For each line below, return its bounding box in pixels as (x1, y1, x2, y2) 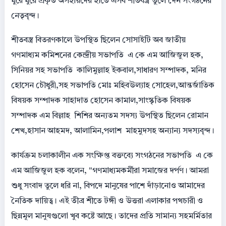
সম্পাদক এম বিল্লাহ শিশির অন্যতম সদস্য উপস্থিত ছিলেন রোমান (11, 112, 208, 121)
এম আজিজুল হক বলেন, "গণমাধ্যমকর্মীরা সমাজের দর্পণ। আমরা (11, 166, 209, 175)
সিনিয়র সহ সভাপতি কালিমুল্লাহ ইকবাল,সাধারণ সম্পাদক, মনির (11, 67, 206, 75)
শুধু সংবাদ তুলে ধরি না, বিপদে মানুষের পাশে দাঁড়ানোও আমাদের (11, 182, 205, 190)
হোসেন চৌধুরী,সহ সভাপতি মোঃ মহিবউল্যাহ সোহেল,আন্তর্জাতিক (11, 82, 214, 90)
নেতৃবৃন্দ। (11, 12, 39, 21)
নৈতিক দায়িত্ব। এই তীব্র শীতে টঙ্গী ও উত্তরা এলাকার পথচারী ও (11, 197, 203, 205)
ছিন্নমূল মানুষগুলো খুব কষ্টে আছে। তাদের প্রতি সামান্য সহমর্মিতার (11, 212, 212, 220)
